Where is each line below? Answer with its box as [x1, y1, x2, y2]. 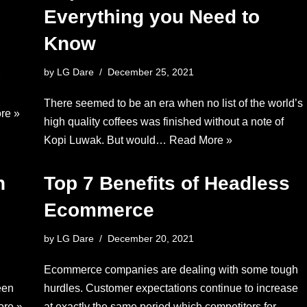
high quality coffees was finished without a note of [43, 116, 284, 127]
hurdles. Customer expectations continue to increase [43, 282, 298, 294]
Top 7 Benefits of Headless [43, 173, 290, 194]
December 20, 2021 [107, 233, 194, 244]
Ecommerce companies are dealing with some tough [43, 264, 298, 275]
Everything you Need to [43, 6, 260, 27]
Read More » [169, 134, 232, 146]
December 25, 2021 [107, 66, 194, 77]
